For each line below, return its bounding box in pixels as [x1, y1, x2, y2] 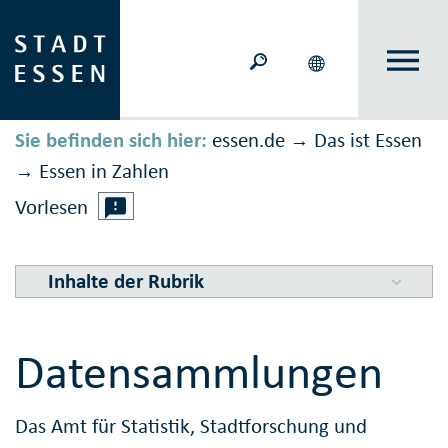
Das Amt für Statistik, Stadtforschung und [15, 412, 367, 439]
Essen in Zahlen [39, 158, 169, 185]
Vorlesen [15, 194, 88, 221]
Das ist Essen [314, 127, 422, 154]
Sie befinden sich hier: [15, 127, 207, 154]
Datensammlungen [15, 342, 383, 402]
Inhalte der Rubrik [47, 268, 204, 295]
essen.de [212, 127, 285, 154]
